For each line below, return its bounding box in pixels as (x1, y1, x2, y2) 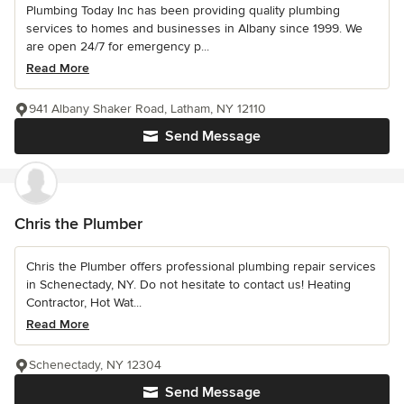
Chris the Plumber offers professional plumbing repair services (26, 259, 376, 275)
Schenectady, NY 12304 (29, 357, 161, 373)
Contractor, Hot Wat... (26, 295, 142, 311)
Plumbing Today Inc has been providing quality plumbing (26, 3, 340, 19)
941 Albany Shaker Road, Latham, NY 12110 (29, 101, 266, 117)
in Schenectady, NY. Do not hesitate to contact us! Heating (26, 277, 351, 293)
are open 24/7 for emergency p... (26, 39, 209, 55)
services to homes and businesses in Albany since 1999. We (26, 21, 363, 37)
